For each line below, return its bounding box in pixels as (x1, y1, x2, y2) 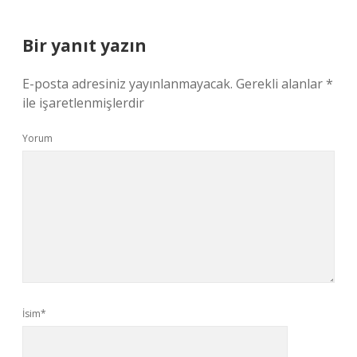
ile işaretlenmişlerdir (22, 94, 144, 112)
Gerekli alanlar (236, 75, 326, 92)
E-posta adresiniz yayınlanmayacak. (22, 75, 233, 92)
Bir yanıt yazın (22, 34, 147, 57)
